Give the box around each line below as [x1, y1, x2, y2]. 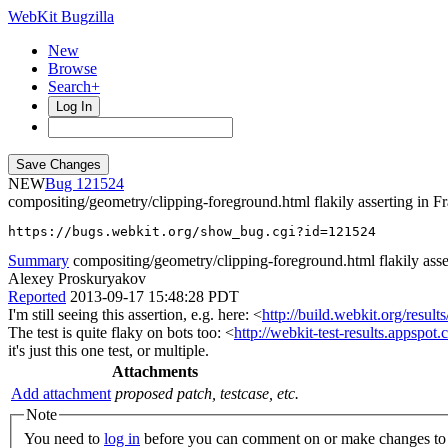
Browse [48, 60, 97, 77]
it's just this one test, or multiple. [8, 342, 209, 359]
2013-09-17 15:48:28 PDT [70, 288, 239, 305]
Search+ [48, 78, 100, 95]
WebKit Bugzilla [8, 8, 114, 25]
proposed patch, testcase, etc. [115, 385, 299, 402]
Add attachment [11, 385, 111, 402]
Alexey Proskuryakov [8, 270, 146, 287]
